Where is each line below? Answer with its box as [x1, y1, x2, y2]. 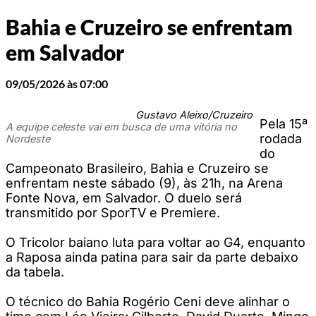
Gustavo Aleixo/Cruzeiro [135, 108, 253, 121]
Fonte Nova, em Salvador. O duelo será [6, 190, 242, 205]
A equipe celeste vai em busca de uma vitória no [6, 120, 237, 133]
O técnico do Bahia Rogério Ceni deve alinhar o [6, 293, 290, 309]
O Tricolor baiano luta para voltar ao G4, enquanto [6, 234, 305, 250]
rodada [260, 130, 302, 146]
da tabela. [6, 264, 64, 279]
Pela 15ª [260, 116, 308, 131]
